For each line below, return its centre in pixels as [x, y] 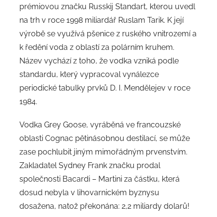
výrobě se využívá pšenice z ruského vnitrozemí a [108, 33]
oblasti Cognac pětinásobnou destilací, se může [105, 138]
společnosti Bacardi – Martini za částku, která [100, 179]
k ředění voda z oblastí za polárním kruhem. [97, 47]
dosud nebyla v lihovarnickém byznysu [89, 192]
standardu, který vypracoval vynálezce [89, 74]
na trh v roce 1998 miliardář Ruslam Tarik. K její [101, 20]
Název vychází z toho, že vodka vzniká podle [99, 61]
